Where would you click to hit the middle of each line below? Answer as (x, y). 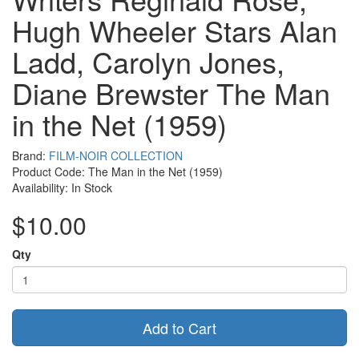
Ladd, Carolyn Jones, (148, 61)
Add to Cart (179, 327)
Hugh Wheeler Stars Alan (175, 30)
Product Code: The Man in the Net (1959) (117, 171)
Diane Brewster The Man (171, 92)
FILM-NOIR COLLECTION (116, 155)
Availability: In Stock (62, 187)
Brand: (30, 155)
